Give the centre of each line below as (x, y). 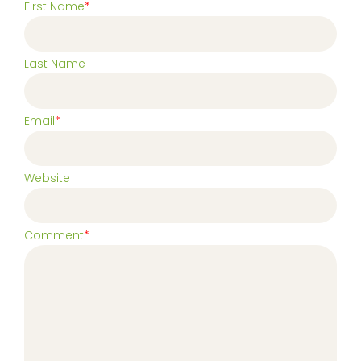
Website (47, 178)
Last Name (55, 63)
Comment (54, 235)
